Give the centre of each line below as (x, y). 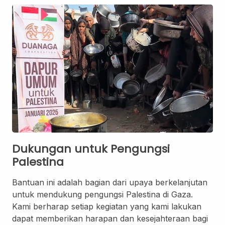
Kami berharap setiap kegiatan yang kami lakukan (107, 207)
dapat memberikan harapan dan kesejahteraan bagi (110, 219)
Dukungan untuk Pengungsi (91, 149)
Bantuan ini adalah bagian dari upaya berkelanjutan (110, 183)
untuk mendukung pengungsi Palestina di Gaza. (102, 195)
